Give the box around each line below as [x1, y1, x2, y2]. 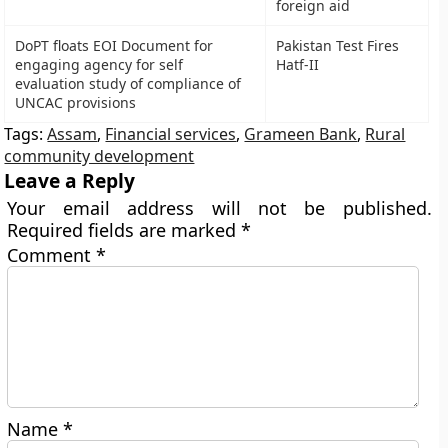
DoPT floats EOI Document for [15, 36, 214, 55]
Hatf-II [276, 55, 320, 74]
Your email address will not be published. [7, 196, 432, 220]
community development [4, 145, 195, 167]
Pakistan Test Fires [276, 36, 400, 55]
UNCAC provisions [15, 93, 137, 112]
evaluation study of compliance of [15, 74, 242, 93]
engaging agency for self [15, 55, 184, 74]
